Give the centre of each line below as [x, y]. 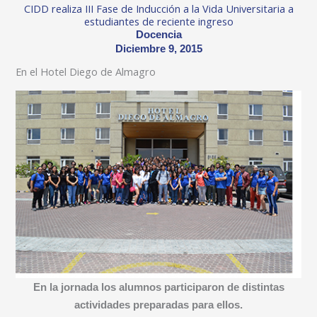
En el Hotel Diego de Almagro [86, 72]
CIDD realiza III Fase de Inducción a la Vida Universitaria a [158, 9]
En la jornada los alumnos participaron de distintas [158, 288]
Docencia [158, 35]
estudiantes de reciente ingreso [158, 22]
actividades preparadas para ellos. [158, 305]
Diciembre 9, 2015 [158, 49]
